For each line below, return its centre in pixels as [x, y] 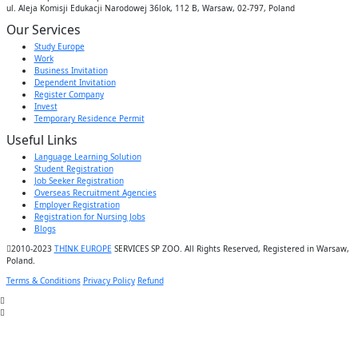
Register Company [69, 95]
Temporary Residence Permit [89, 119]
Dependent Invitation [75, 83]
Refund [150, 281]
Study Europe [59, 47]
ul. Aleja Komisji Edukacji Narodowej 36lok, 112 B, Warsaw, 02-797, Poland [150, 8]
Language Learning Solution [88, 157]
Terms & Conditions [43, 281]
